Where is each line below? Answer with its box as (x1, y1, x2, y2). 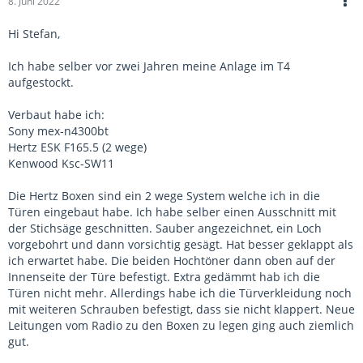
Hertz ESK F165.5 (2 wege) (8, 139, 147, 155)
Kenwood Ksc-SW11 (8, 156, 114, 171)
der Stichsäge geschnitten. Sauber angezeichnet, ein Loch (8, 220, 322, 236)
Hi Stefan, (8, 26, 60, 41)
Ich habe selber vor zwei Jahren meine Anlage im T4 (8, 58, 290, 74)
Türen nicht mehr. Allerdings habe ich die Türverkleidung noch (8, 285, 352, 301)
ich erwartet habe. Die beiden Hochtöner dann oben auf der (8, 253, 335, 268)
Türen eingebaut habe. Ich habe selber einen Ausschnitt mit (8, 204, 336, 220)
